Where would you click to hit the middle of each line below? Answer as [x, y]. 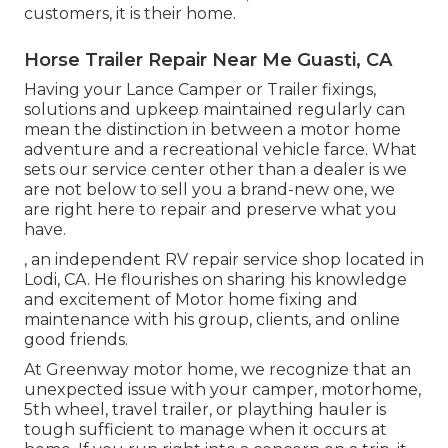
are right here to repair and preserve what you [210, 209]
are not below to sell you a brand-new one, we [209, 189]
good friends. [76, 339]
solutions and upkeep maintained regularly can [214, 109]
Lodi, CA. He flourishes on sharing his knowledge [215, 279]
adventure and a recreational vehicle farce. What [220, 149]
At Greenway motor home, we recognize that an [217, 369]
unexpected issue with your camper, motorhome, [222, 389]
